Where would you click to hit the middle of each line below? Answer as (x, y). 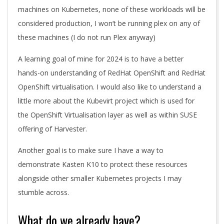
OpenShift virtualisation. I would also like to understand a (110, 87)
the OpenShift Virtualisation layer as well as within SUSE (107, 115)
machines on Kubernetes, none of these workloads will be (112, 9)
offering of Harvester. (52, 129)
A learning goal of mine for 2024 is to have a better (101, 59)
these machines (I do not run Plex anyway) (87, 37)
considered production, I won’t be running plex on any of (109, 23)
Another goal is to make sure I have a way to (91, 150)
